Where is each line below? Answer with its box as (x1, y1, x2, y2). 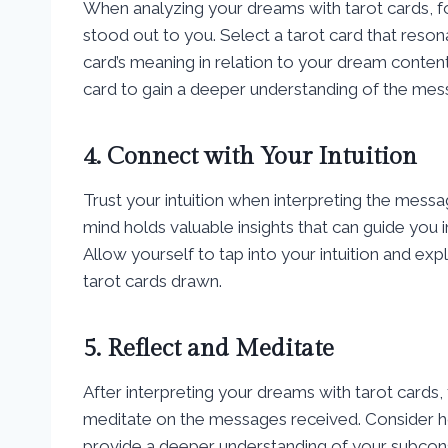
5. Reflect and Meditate (83, 334, 334, 363)
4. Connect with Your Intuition (83, 142, 417, 171)
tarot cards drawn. (83, 270, 222, 291)
